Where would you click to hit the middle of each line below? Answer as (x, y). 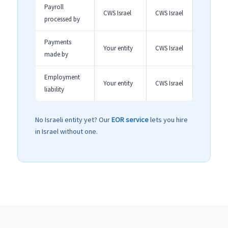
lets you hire (168, 119)
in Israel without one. (66, 131)
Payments (58, 42)
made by (56, 54)
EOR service (130, 119)
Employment (62, 77)
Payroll (54, 7)
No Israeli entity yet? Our (73, 119)
